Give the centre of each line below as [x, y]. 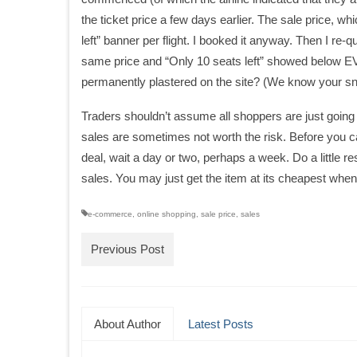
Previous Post [127, 249]
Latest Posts [221, 324]
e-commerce [110, 214]
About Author [127, 324]
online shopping [167, 214]
